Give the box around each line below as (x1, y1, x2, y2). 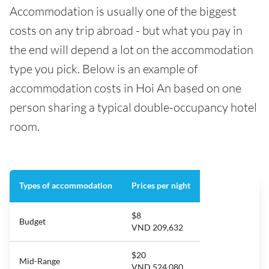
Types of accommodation (19, 180, 112, 191)
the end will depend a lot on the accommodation (10, 42, 253, 58)
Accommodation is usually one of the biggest (10, 4, 237, 19)
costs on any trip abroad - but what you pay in (10, 23, 243, 38)
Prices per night (131, 180, 190, 191)
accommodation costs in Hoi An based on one (10, 80, 241, 96)
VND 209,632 (131, 222, 183, 233)
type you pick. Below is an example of (10, 61, 198, 77)
